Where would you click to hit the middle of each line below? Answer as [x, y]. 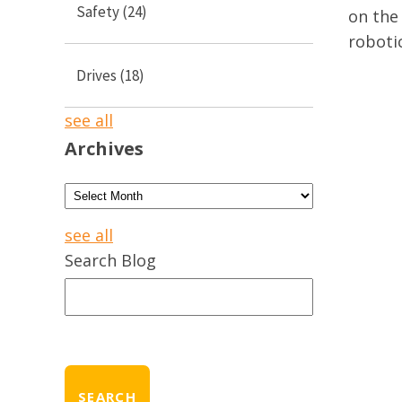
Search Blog [110, 261]
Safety [99, 12]
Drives [98, 76]
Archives [104, 149]
